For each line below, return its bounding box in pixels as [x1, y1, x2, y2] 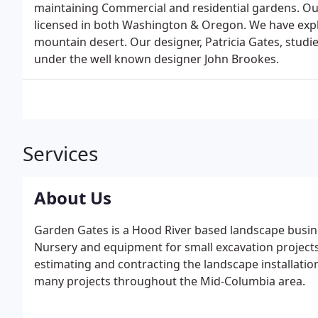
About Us [34, 186, 111, 209]
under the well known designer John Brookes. [34, 51, 279, 67]
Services [23, 140, 98, 167]
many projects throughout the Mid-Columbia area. [34, 273, 305, 289]
